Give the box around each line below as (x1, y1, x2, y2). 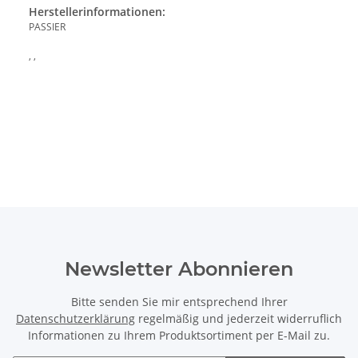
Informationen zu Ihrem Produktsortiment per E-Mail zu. (28, 328, 330, 344)
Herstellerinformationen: (29, 4, 165, 20)
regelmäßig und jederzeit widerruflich (135, 311, 342, 327)
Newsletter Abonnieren (65, 257, 293, 281)
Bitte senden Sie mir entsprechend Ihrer (70, 294, 288, 310)
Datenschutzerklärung (16, 311, 135, 327)
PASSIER (29, 20, 66, 34)
